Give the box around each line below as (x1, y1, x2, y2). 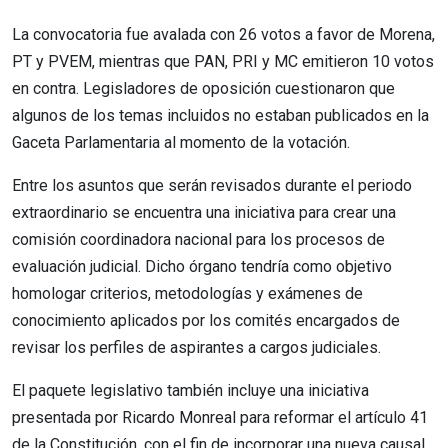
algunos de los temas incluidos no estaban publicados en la (12, 105, 429, 125)
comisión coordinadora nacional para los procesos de (12, 229, 385, 249)
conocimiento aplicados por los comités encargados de (12, 310, 400, 330)
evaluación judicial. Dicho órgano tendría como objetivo (12, 256, 392, 276)
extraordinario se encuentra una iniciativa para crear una (12, 202, 396, 222)
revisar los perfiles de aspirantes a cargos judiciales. (12, 337, 381, 357)
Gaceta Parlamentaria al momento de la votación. (12, 132, 350, 152)
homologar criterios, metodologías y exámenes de (12, 283, 363, 303)
